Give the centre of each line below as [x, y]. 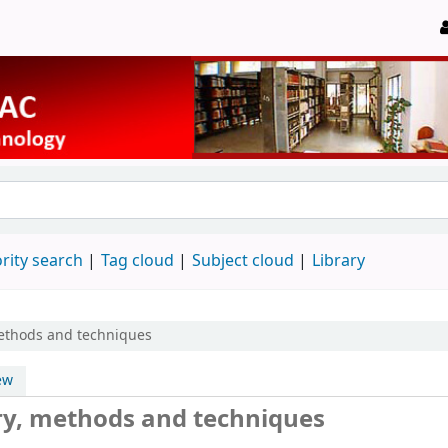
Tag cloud [137, 260]
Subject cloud [243, 260]
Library [338, 260]
